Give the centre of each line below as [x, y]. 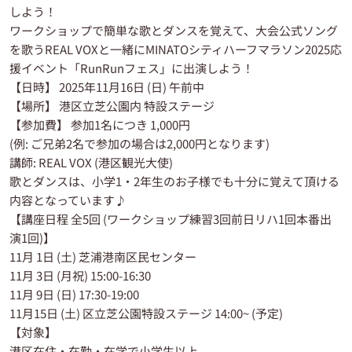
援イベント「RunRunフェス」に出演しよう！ [132, 68]
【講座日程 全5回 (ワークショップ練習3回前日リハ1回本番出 [170, 218]
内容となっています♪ [68, 200]
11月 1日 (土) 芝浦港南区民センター [103, 256]
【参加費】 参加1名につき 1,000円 [100, 124]
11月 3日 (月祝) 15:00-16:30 [80, 275]
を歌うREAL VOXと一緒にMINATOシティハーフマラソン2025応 [176, 49]
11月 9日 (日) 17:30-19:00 [74, 294]
